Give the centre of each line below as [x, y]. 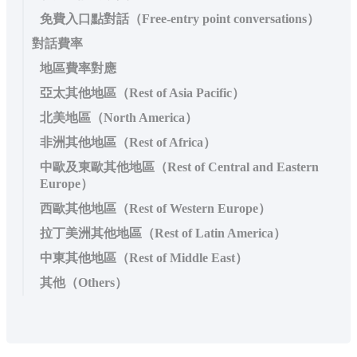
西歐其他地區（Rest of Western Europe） [155, 208]
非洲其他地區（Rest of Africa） [128, 142]
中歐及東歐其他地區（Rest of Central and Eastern [179, 167]
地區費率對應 [78, 68]
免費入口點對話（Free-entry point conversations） [180, 18]
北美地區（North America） [119, 117]
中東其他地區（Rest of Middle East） [144, 257]
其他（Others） [84, 282]
